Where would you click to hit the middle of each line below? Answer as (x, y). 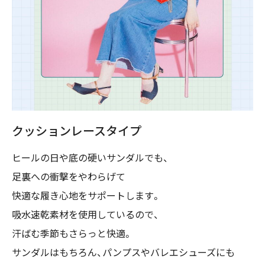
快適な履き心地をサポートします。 (86, 196)
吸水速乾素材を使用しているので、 (85, 215)
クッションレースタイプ (77, 131)
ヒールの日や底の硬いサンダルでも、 (90, 158)
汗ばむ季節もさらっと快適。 (72, 234)
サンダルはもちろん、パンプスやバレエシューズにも (123, 253)
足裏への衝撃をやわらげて (69, 177)
